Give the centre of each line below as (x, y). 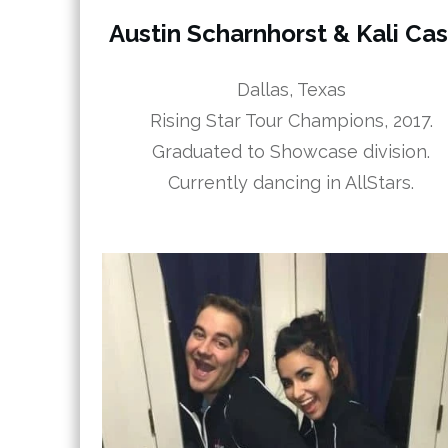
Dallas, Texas (291, 90)
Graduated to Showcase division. (291, 152)
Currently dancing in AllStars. (291, 183)
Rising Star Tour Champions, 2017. (291, 121)
